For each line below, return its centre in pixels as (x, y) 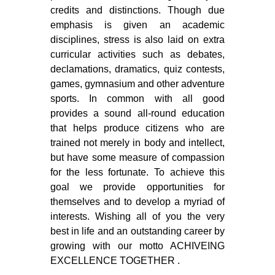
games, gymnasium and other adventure (137, 83)
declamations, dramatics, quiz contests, (137, 69)
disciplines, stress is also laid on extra (137, 39)
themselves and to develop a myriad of (137, 201)
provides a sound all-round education (137, 113)
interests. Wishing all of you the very (137, 216)
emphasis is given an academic (137, 25)
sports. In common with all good (137, 98)
